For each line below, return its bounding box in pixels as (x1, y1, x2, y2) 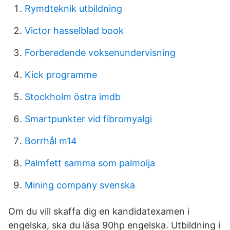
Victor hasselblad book (25, 25, 124, 36)
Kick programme (25, 69, 97, 80)
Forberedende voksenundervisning (25, 47, 176, 58)
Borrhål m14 (25, 136, 77, 146)
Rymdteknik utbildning (25, 3, 122, 14)
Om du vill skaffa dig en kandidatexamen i (8, 206, 189, 217)
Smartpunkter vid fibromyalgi (25, 113, 152, 124)
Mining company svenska (25, 180, 135, 190)
